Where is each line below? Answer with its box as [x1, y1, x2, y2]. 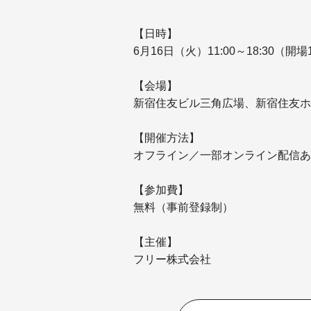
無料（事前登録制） [133, 201, 233, 213]
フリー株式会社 [133, 253, 211, 265]
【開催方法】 [133, 131, 200, 144]
